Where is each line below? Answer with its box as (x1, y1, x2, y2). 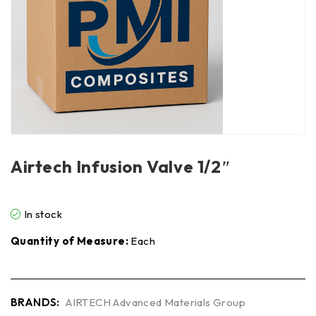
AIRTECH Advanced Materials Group (66, 296, 246, 309)
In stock (23, 207, 63, 221)
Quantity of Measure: (11, 234, 128, 248)
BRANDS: (11, 296, 60, 309)
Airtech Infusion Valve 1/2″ (11, 156, 231, 177)
